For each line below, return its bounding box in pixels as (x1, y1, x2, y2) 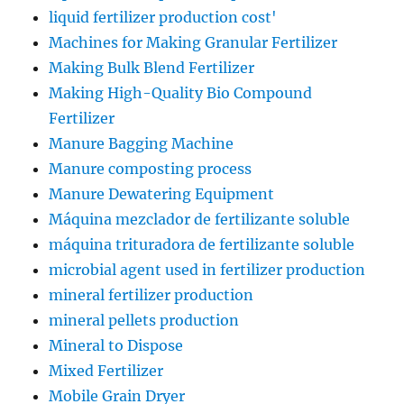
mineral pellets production (49, 311, 240, 330)
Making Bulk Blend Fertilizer (49, 59, 255, 78)
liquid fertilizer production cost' (49, 8, 278, 27)
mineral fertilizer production (49, 286, 254, 305)
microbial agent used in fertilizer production (49, 261, 366, 280)
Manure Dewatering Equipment (49, 185, 275, 204)
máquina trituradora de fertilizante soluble (49, 235, 355, 254)
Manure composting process (49, 160, 252, 179)
